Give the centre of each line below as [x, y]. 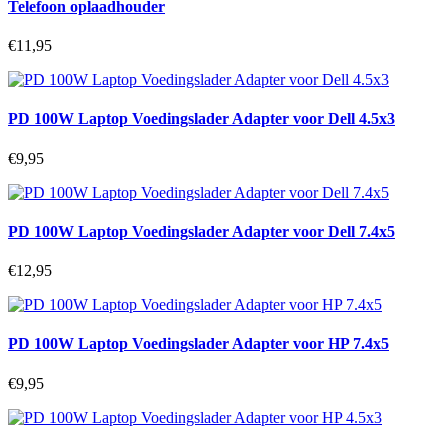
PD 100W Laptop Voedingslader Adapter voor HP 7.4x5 [198, 344]
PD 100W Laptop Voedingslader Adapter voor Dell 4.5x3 [201, 119]
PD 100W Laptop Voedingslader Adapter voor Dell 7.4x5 [201, 231]
